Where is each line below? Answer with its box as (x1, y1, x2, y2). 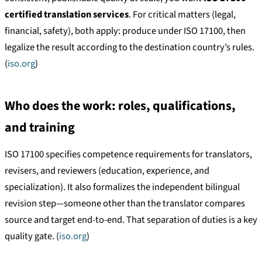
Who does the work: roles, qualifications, (5, 96, 236, 115)
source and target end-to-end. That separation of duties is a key (5, 213, 257, 227)
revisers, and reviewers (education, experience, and (5, 164, 209, 178)
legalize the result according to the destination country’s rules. (5, 40, 254, 55)
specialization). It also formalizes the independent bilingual (5, 180, 240, 194)
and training (5, 118, 75, 137)
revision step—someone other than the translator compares (5, 196, 245, 211)
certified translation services (5, 8, 129, 22)
